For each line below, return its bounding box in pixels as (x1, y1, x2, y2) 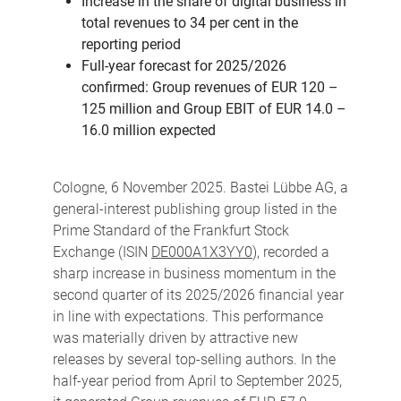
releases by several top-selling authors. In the (52, 350, 336, 368)
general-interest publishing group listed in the (52, 200, 337, 218)
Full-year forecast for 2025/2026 (81, 56, 286, 74)
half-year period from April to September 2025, (52, 371, 342, 389)
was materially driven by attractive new (52, 328, 298, 346)
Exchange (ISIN (52, 243, 151, 260)
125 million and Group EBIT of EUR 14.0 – (81, 99, 346, 117)
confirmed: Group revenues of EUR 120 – (81, 78, 338, 96)
